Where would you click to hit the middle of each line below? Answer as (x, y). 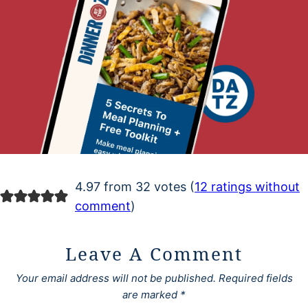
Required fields (255, 278)
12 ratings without (247, 187)
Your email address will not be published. (115, 278)
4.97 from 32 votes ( (134, 187)
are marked (151, 295)
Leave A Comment (154, 254)
